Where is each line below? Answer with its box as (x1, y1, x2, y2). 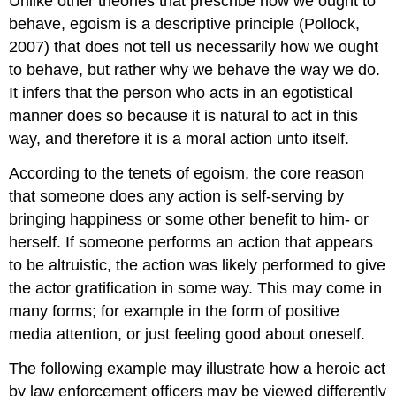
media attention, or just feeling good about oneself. (9, 324, 366, 343)
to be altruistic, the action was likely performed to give (9, 255, 386, 274)
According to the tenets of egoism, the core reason (9, 164, 365, 182)
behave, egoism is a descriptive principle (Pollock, (9, 14, 361, 33)
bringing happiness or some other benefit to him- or (9, 209, 369, 228)
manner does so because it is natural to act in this (9, 106, 359, 125)
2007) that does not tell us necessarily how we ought (9, 37, 379, 56)
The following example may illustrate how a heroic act (9, 359, 386, 377)
